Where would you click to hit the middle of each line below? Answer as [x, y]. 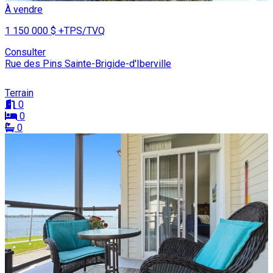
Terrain [19, 93]
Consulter [25, 52]
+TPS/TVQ [82, 30]
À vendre [24, 9]
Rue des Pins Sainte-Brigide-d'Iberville [88, 63]
